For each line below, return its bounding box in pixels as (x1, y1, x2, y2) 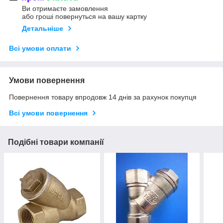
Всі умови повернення (9, 109, 88, 117)
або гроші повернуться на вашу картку (22, 12, 147, 21)
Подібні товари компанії (8, 138, 104, 147)
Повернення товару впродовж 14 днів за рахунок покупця (9, 93, 197, 102)
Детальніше (22, 24, 63, 33)
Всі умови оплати (9, 44, 71, 53)
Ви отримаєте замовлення (22, 4, 108, 13)
